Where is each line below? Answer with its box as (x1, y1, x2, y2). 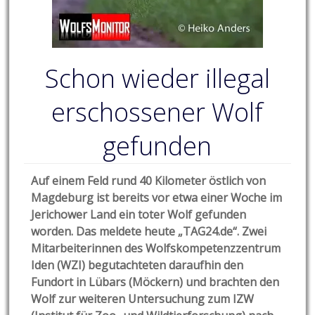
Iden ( (31, 257, 61, 273)
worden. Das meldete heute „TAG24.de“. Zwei (31, 223, 267, 239)
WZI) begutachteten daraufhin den (60, 257, 244, 273)
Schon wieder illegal (44, 60, 270, 96)
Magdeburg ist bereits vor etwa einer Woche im (31, 189, 283, 205)
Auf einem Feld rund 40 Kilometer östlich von (31, 172, 266, 188)
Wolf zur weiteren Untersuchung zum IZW (31, 290, 255, 307)
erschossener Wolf (51, 94, 264, 129)
